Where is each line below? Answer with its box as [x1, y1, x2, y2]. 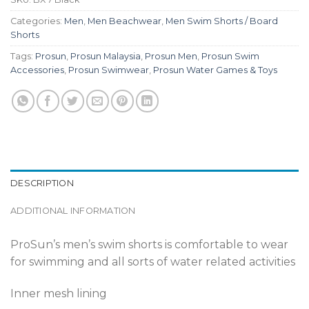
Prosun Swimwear [68, 65, 149, 76]
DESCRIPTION [10, 178, 74, 189]
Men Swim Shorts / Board [166, 16, 278, 27]
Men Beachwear [88, 16, 161, 27]
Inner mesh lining [10, 286, 107, 300]
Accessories [10, 65, 64, 76]
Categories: [10, 16, 64, 27]
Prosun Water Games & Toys [153, 65, 277, 76]
